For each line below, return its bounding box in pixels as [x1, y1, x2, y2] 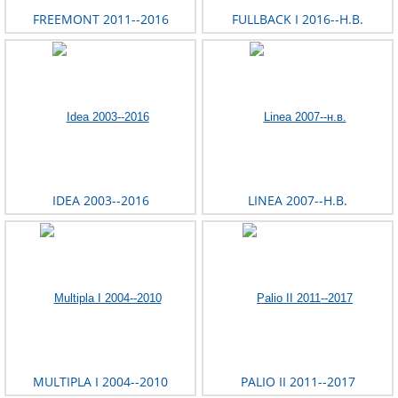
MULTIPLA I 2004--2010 [33, 373, 168, 391]
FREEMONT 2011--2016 [32, 11, 169, 28]
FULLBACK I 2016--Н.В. [232, 11, 363, 28]
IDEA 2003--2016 [52, 192, 149, 210]
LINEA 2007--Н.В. [248, 192, 347, 210]
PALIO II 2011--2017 [240, 373, 355, 391]
